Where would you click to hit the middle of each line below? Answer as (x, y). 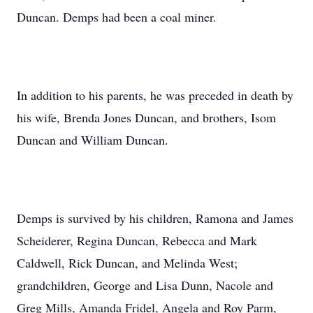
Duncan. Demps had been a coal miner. (117, 17)
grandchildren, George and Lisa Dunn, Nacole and (145, 285)
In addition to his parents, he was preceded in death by (155, 95)
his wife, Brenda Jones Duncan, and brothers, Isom (146, 117)
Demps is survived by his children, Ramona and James (155, 218)
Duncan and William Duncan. (93, 140)
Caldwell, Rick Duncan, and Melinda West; (127, 263)
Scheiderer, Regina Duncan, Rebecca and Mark (137, 240)
